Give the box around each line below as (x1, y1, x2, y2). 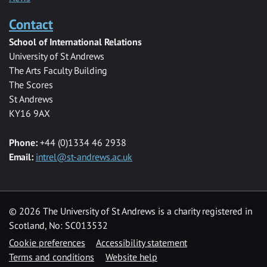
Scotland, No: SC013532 (9, 219, 108, 231)
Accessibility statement (96, 236, 187, 249)
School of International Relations (9, 35, 142, 48)
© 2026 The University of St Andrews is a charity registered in (9, 204, 252, 217)
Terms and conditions (9, 250, 94, 263)
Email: (9, 150, 36, 163)
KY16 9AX (9, 107, 50, 119)
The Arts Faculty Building (9, 64, 107, 76)
